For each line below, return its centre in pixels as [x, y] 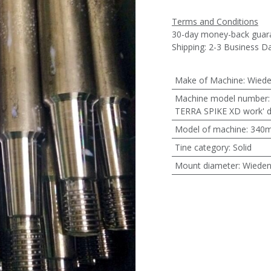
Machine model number [221, 98]
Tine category [201, 147]
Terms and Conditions [215, 21]
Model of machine [210, 129]
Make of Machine [209, 80]
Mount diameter [206, 165]
